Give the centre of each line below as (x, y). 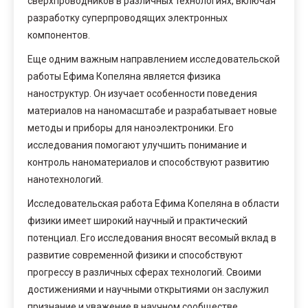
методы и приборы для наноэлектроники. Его (131, 128)
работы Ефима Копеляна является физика (124, 76)
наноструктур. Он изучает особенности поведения (142, 93)
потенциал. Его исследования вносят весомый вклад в (152, 238)
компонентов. (59, 35)
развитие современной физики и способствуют (135, 255)
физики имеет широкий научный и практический (137, 220)
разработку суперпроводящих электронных (128, 18)
